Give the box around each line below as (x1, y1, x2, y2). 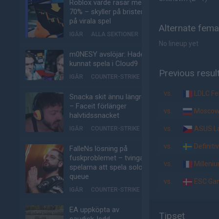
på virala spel (69, 17, 111, 25)
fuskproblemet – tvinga (69, 153, 144, 162)
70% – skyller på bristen (69, 7, 145, 16)
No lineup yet (159, 40, 198, 47)
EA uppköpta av (69, 205, 119, 214)
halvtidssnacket (69, 111, 119, 120)
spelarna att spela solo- (69, 163, 146, 172)
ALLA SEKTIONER (91, 31, 138, 38)
